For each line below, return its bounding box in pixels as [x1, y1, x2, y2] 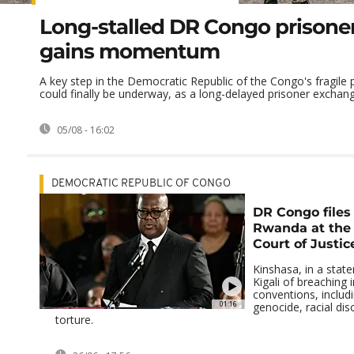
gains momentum [40, 39, 220, 65]
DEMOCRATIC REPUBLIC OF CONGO [51, 178, 231, 190]
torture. [55, 312, 93, 328]
